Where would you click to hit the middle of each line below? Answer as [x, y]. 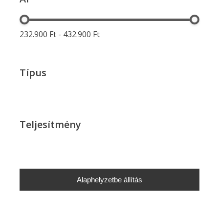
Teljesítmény [50, 125]
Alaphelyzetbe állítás [109, 180]
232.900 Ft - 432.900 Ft [60, 34]
